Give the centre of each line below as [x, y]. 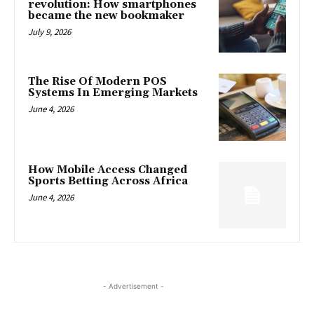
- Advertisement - [133, 286]
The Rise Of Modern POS [97, 82]
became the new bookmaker [106, 16]
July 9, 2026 [49, 32]
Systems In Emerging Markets [113, 93]
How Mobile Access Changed [108, 170]
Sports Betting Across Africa [108, 181]
